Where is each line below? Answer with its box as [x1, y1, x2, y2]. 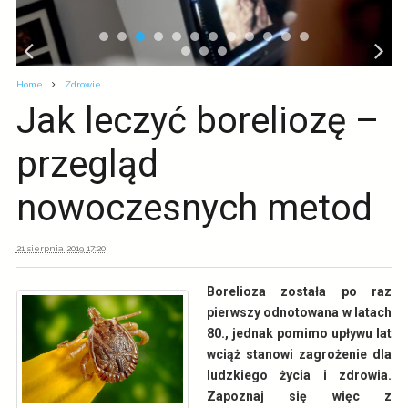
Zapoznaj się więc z [207, 389, 393, 403]
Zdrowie [64, 79, 101, 89]
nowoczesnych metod [15, 187, 372, 229]
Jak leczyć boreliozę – [15, 99, 380, 142]
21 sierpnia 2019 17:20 [15, 243, 106, 253]
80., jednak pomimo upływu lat [207, 326, 393, 341]
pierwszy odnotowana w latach [207, 305, 393, 320]
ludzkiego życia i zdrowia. [207, 368, 393, 382]
